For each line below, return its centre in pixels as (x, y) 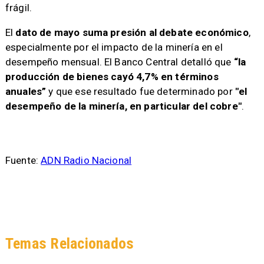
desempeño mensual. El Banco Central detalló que (119, 62)
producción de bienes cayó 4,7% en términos (112, 77)
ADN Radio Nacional (86, 161)
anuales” (26, 92)
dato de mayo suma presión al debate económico (132, 33)
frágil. (19, 7)
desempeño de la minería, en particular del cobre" (123, 106)
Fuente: (23, 161)
